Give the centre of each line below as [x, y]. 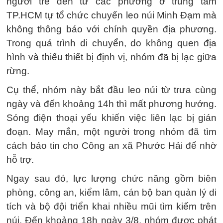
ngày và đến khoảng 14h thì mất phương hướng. [111, 104]
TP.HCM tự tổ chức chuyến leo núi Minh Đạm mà [111, 15]
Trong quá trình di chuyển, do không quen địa [111, 43]
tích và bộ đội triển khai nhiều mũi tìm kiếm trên [111, 206]
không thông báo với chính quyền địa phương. [111, 29]
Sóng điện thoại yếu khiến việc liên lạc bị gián [111, 118]
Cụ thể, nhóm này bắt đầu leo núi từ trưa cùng [111, 90]
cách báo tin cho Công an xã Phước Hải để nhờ [111, 146]
